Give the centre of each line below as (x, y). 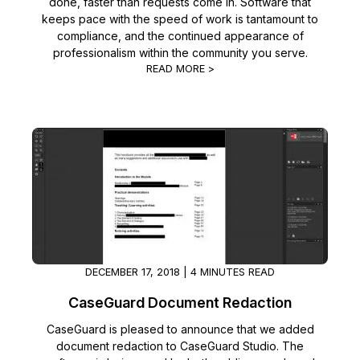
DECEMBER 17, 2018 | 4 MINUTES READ (180, 272)
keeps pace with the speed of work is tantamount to (180, 18)
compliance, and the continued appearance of (180, 35)
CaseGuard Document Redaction (180, 302)
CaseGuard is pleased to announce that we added (180, 329)
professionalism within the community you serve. (180, 52)
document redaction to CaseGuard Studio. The (180, 346)
